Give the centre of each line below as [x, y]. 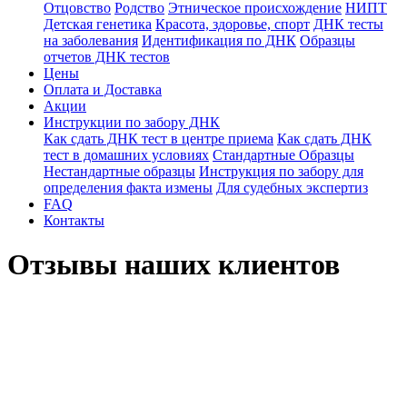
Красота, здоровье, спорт [233, 24]
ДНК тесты [348, 24]
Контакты [74, 220]
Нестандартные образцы [119, 171]
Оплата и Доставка [103, 89]
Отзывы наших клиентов [174, 265]
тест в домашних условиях [126, 155]
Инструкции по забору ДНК [132, 122]
